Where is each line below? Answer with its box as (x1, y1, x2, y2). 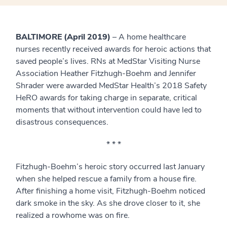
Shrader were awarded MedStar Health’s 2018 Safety (16, 80, 207, 91)
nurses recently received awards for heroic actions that (16, 44, 211, 55)
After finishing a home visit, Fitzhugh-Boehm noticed (16, 185, 205, 197)
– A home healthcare (110, 31, 186, 43)
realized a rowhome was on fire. (16, 210, 130, 221)
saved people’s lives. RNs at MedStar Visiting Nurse (16, 56, 200, 67)
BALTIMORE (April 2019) (16, 31, 110, 43)
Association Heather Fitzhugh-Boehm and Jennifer (16, 68, 196, 79)
